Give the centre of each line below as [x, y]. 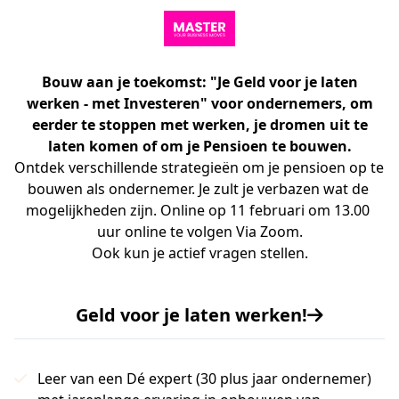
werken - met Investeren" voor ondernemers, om [199, 103]
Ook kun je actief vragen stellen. [199, 253]
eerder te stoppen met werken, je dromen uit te [199, 125]
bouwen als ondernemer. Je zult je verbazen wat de [198, 189]
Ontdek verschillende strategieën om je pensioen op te [199, 167]
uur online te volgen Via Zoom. [199, 232]
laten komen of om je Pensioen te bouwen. [199, 146]
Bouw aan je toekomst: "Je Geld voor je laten [199, 82]
